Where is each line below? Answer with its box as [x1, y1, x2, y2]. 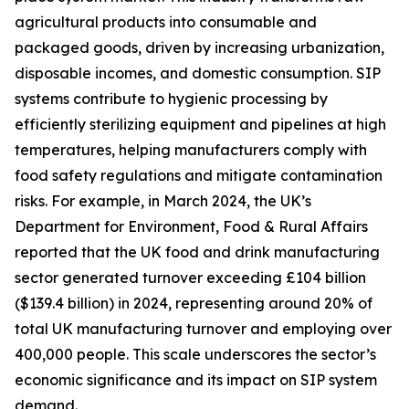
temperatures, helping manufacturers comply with [15, 141, 367, 160]
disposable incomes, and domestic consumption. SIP [15, 64, 381, 83]
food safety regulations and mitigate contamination [15, 166, 383, 185]
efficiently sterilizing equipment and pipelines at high [15, 115, 386, 134]
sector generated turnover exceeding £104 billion [15, 268, 366, 288]
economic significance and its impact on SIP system [15, 371, 377, 390]
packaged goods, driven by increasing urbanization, [15, 38, 384, 58]
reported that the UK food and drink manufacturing [15, 243, 380, 262]
